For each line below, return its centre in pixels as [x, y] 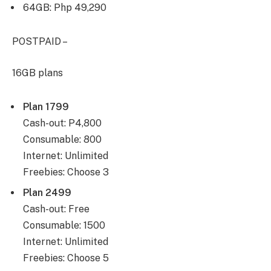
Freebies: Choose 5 [66, 258]
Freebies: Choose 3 [66, 172]
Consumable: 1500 [64, 225]
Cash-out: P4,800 [62, 123]
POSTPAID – [40, 42]
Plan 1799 [46, 106]
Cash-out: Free [56, 209]
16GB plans [38, 73]
